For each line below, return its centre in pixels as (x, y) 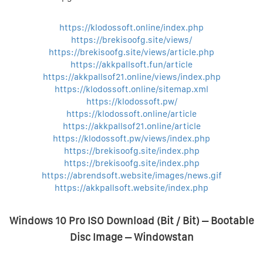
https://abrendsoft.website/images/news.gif (131, 176)
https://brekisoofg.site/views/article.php (131, 52)
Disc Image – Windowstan (131, 237)
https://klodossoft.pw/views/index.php (131, 139)
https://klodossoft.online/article (131, 114)
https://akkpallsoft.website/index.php (131, 188)
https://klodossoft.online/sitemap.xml (131, 89)
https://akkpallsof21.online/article (131, 126)
